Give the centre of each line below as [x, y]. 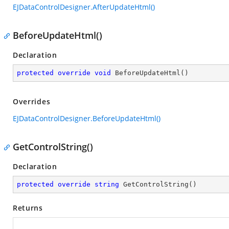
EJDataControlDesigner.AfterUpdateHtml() [84, 7]
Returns [28, 208]
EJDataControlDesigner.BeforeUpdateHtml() [87, 118]
